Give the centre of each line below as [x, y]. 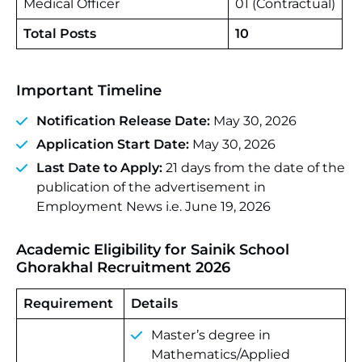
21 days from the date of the [254, 168]
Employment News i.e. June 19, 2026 [154, 206]
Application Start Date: [113, 144]
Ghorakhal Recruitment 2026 [123, 267]
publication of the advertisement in [151, 187]
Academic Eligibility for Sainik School [153, 250]
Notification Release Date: [123, 121]
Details [154, 303]
